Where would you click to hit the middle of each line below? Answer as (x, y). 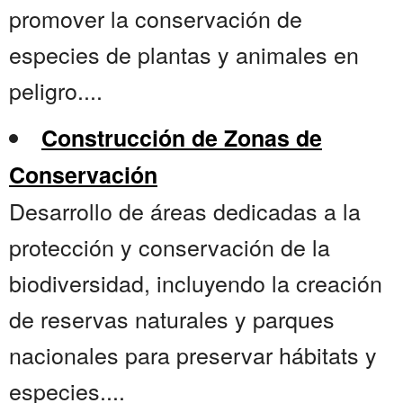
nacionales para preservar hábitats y (193, 355)
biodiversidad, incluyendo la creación (196, 283)
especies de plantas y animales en (184, 54)
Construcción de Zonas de (182, 138)
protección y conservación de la (170, 247)
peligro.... (56, 90)
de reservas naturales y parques (172, 319)
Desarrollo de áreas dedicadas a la (185, 211)
